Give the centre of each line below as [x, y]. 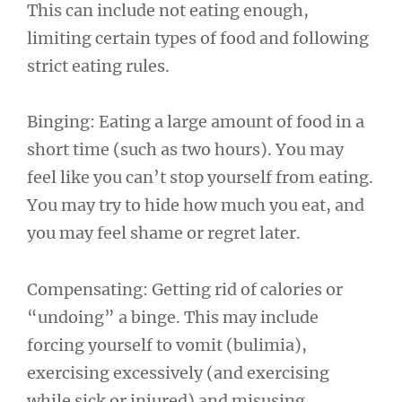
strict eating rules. [98, 66]
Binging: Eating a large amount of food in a [196, 122]
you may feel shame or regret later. [164, 233]
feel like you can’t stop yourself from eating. [200, 178]
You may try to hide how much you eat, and [196, 205]
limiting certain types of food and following [198, 38]
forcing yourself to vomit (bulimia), [167, 345]
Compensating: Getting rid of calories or [185, 289]
